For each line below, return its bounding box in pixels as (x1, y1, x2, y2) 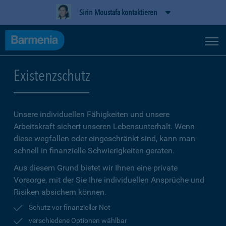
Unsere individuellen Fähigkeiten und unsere (14, 109, 169, 119)
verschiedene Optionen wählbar (29, 216, 127, 224)
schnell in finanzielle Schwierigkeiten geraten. (14, 146, 175, 155)
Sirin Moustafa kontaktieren (79, 8, 157, 17)
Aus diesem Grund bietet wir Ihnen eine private (14, 163, 178, 173)
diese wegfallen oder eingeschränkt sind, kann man (14, 134, 195, 143)
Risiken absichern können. (14, 187, 106, 197)
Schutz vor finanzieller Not (29, 203, 110, 211)
